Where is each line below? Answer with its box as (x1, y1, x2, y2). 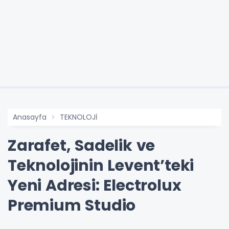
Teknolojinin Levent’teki (8, 155, 194, 177)
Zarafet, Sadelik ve (8, 135, 155, 157)
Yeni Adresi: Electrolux (8, 175, 181, 197)
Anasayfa (13, 112, 47, 123)
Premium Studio (8, 195, 136, 217)
